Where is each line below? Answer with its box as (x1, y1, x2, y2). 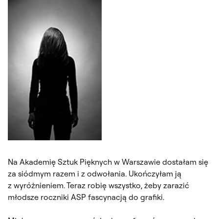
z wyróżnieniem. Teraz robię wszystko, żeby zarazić (8, 180, 189, 190)
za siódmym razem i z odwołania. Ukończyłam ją (8, 168, 181, 178)
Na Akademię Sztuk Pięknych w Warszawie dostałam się (8, 156, 208, 167)
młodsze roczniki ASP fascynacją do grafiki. (8, 192, 164, 202)
